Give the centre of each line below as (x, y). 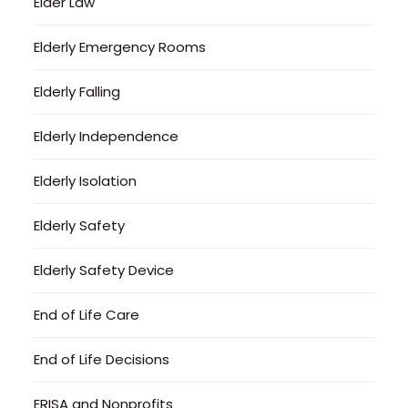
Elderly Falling (77, 91)
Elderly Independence (107, 136)
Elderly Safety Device (104, 270)
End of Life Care (87, 314)
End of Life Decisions (102, 359)
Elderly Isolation (86, 180)
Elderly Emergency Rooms (120, 46)
